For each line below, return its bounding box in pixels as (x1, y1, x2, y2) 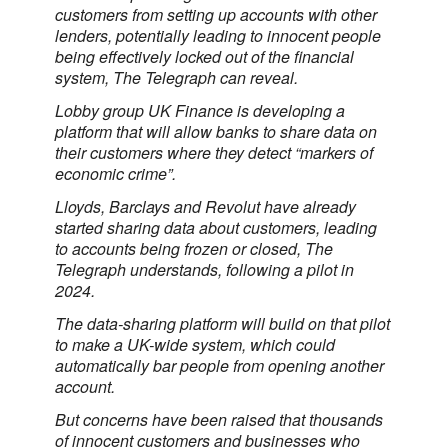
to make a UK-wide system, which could (55, 333, 335, 356)
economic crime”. (55, 162, 176, 185)
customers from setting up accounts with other (55, 3, 377, 26)
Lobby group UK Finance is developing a (55, 99, 345, 122)
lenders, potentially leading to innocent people (55, 24, 381, 47)
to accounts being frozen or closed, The (55, 237, 333, 260)
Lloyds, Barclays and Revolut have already (55, 195, 356, 218)
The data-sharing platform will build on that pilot (55, 312, 390, 335)
